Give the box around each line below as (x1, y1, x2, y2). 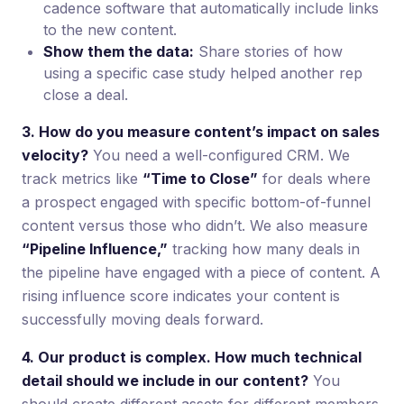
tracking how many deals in (168, 239, 360, 258)
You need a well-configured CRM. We (88, 145, 350, 164)
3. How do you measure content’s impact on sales (22, 122, 380, 141)
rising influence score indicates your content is (22, 286, 340, 305)
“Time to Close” (142, 169, 258, 188)
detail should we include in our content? (22, 371, 308, 390)
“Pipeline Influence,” (22, 239, 168, 258)
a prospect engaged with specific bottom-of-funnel (22, 192, 371, 211)
